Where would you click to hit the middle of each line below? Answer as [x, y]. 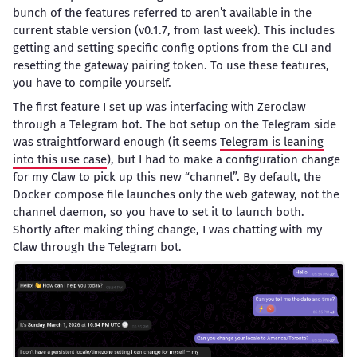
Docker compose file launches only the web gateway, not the [176, 194]
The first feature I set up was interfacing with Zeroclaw [159, 106]
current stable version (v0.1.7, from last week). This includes [173, 31]
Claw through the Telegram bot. [97, 247]
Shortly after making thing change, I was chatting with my [167, 229]
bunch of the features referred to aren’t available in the [162, 13]
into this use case [59, 159]
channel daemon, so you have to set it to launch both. [158, 212]
